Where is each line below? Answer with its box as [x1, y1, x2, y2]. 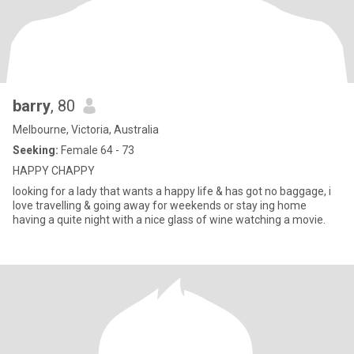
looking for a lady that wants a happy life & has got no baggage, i [13, 185, 331, 198]
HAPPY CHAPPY [13, 164, 95, 177]
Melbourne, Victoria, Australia [13, 123, 159, 136]
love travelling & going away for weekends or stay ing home [13, 199, 153, 212]
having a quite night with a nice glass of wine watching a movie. [13, 213, 326, 226]
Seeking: [13, 144, 58, 156]
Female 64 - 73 [58, 144, 134, 156]
